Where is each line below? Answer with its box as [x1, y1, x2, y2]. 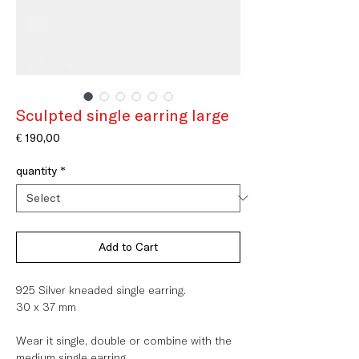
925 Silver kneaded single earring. [16, 282, 186, 297]
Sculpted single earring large [16, 104, 229, 125]
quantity [16, 163, 57, 178]
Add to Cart [99, 239, 158, 254]
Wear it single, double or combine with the [16, 333, 232, 348]
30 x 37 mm [16, 299, 76, 314]
